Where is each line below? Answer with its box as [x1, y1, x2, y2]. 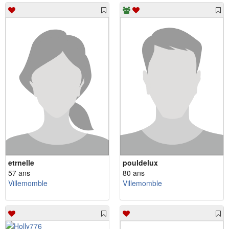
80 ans [123, 167, 145, 178]
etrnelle [8, 157, 34, 168]
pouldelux [123, 157, 158, 168]
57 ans [8, 167, 30, 178]
